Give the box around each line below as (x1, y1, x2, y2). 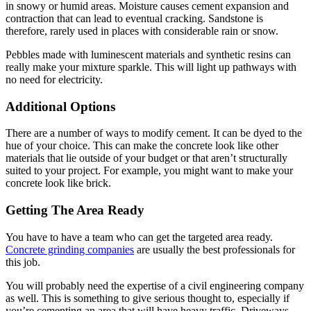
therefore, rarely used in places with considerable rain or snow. (6, 24, 278, 37)
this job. (6, 255, 40, 268)
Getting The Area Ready (6, 202, 144, 217)
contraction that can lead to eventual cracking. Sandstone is (6, 12, 263, 24)
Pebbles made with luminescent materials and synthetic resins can (6, 48, 291, 60)
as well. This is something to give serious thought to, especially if (6, 292, 289, 304)
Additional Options (6, 99, 115, 114)
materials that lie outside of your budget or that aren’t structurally (6, 152, 287, 165)
